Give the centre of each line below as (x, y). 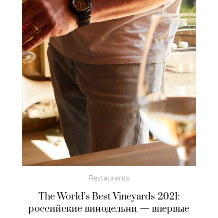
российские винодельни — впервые (109, 209)
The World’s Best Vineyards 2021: (109, 197)
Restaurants (109, 178)
